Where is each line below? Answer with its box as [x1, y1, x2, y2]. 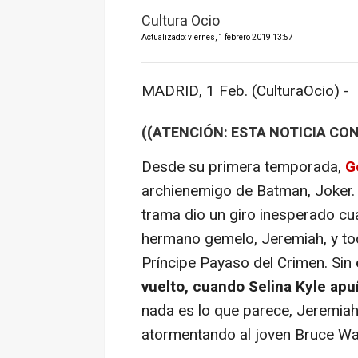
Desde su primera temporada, [141, 155, 345, 178]
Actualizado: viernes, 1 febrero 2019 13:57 [141, 31, 293, 43]
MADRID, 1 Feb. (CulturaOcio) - [141, 79, 349, 102]
